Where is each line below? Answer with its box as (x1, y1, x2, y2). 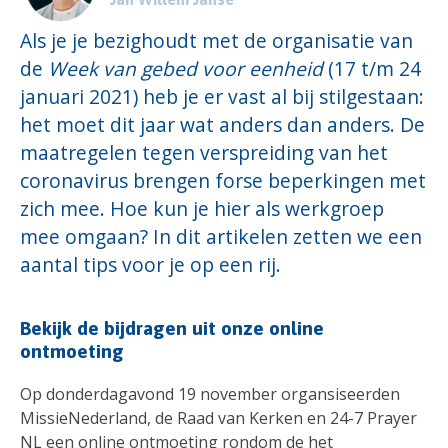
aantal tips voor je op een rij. (20, 250, 286, 278)
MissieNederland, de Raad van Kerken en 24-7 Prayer (20, 407, 417, 430)
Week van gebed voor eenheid (48, 54, 328, 82)
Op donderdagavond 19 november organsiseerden (20, 383, 400, 406)
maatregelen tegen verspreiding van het (20, 138, 388, 166)
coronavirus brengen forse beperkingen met (20, 166, 426, 194)
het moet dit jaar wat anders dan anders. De (20, 110, 425, 138)
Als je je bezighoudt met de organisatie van (20, 26, 413, 54)
